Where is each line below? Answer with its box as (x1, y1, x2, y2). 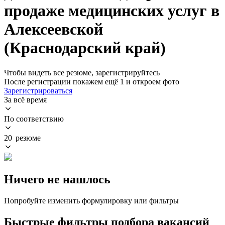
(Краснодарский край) (4, 39, 166, 57)
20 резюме (4, 133, 41, 142)
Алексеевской (4, 20, 103, 39)
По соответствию (4, 114, 64, 123)
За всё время (4, 95, 47, 104)
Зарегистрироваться (4, 86, 72, 95)
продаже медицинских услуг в (4, 2, 219, 20)
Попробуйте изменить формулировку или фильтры (4, 196, 179, 205)
